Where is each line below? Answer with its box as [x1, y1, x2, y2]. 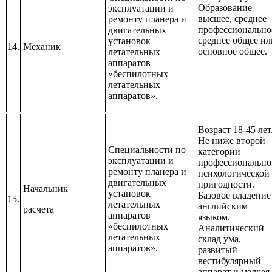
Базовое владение [198, 190, 271, 201]
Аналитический [198, 223, 264, 234]
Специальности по [108, 144, 186, 155]
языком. [198, 212, 230, 223]
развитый [198, 245, 237, 256]
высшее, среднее [198, 13, 267, 24]
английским [198, 201, 248, 212]
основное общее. [198, 46, 267, 57]
